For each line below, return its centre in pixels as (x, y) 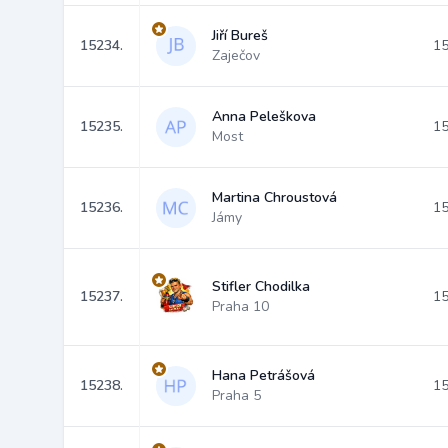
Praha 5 (236, 395)
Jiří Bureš (240, 35)
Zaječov (236, 55)
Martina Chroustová (274, 197)
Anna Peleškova (264, 116)
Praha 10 (240, 306)
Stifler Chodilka (261, 286)
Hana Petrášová (263, 375)
